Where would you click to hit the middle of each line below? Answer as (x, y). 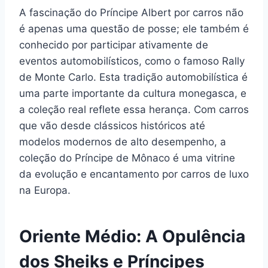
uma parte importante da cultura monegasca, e (133, 93)
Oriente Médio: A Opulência (132, 236)
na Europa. (45, 190)
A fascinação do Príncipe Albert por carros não (131, 13)
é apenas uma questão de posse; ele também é (134, 29)
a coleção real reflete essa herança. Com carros (134, 109)
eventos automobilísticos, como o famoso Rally (132, 61)
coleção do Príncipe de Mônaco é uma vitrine (127, 158)
